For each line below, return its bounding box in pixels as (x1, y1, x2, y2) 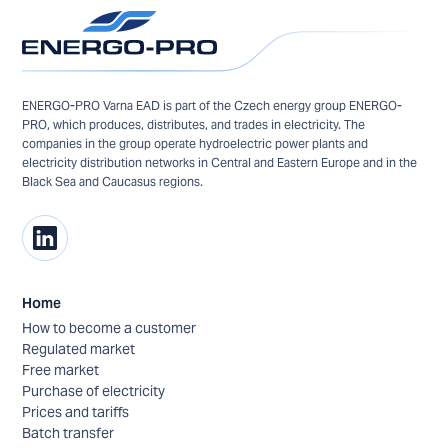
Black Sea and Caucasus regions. (22, 174, 204, 190)
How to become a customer (22, 319, 197, 338)
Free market (22, 361, 100, 380)
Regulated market (22, 340, 136, 359)
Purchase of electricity (22, 382, 166, 401)
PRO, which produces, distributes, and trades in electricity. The (22, 117, 366, 133)
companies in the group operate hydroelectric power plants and (22, 136, 369, 152)
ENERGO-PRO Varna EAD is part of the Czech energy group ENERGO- (22, 98, 403, 114)
